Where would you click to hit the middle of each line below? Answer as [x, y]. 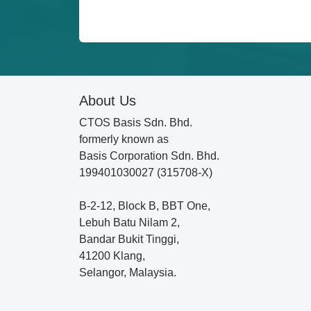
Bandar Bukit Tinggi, [129, 239]
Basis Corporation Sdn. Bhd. [149, 156]
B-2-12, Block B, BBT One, [145, 206]
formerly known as [124, 139]
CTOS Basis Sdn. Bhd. [136, 123]
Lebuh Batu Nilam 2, [129, 222]
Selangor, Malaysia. [128, 272]
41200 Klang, [112, 256]
